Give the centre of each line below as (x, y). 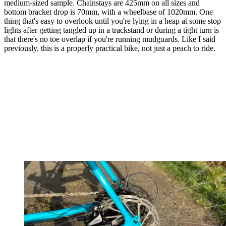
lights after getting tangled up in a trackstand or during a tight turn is (111, 30)
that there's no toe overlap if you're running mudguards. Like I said (110, 39)
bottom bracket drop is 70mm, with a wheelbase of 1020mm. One (108, 12)
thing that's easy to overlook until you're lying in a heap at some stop (112, 21)
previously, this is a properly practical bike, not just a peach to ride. (110, 48)
